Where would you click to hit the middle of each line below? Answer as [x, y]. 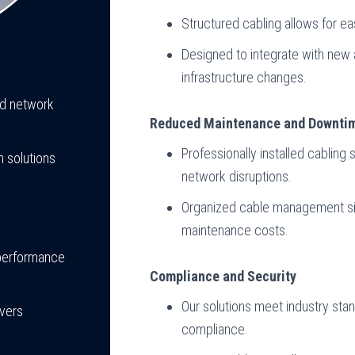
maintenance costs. [235, 230]
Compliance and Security [223, 276]
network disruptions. [237, 176]
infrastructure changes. [244, 77]
